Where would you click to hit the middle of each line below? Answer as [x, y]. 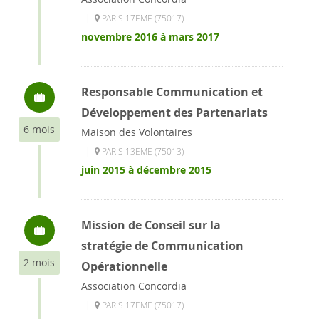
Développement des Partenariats [174, 113]
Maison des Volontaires [137, 132]
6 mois [39, 129]
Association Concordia [134, 286]
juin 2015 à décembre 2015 [146, 170]
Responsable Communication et [172, 92]
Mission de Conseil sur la [151, 225]
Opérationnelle [124, 266]
